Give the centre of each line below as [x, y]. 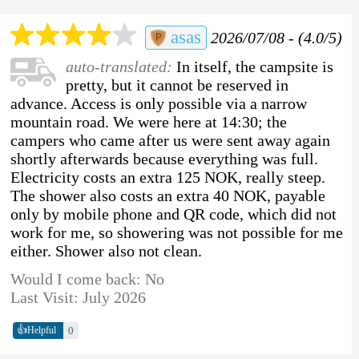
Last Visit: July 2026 [78, 297]
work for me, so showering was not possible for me [176, 232]
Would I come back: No [87, 278]
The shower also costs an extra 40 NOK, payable [167, 195]
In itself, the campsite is [254, 66]
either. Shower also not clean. [106, 250]
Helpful [41, 331]
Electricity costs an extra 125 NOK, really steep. [167, 177]
